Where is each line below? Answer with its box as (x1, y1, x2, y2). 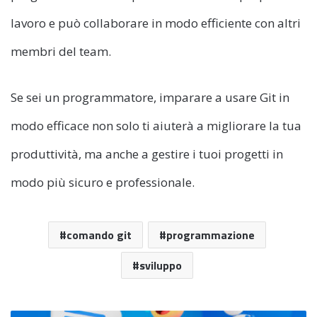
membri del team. (11, 43, 111, 60)
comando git (66, 226, 132, 244)
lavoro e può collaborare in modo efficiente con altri (11, 15, 301, 32)
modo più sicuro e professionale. (11, 174, 195, 191)
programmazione (166, 226, 255, 244)
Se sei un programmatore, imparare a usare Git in (11, 89, 289, 106)
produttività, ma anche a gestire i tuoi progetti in (11, 146, 283, 163)
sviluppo (139, 257, 182, 275)
